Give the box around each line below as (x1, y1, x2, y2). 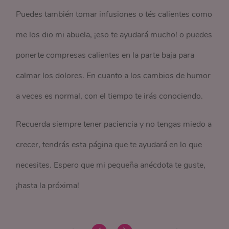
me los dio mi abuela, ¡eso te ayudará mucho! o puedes (16, 29, 213, 41)
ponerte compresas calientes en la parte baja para (16, 50, 195, 61)
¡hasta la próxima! (16, 180, 80, 192)
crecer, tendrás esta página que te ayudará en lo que (16, 139, 202, 151)
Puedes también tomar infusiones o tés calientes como (16, 9, 213, 20)
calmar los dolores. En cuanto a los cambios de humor (16, 70, 211, 82)
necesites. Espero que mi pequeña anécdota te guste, (16, 159, 206, 171)
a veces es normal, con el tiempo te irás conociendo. (16, 90, 203, 102)
